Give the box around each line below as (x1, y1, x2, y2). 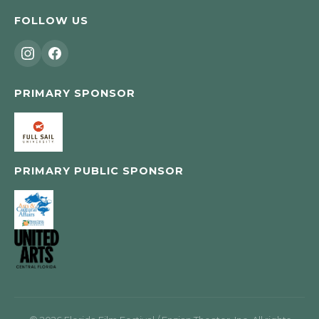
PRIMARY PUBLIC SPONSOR (14, 164, 184, 177)
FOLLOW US (14, 14, 88, 27)
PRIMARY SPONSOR (14, 87, 135, 100)
